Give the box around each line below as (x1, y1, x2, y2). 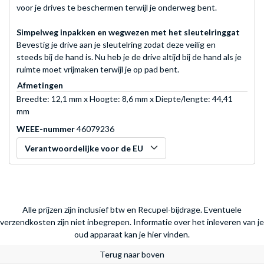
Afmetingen (17, 80, 63, 90)
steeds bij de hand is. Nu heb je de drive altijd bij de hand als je (16, 51, 242, 62)
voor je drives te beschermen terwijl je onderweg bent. (16, 2, 217, 12)
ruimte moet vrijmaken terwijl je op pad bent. (16, 64, 179, 74)
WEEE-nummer (16, 123, 75, 134)
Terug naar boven (100, 249, 164, 259)
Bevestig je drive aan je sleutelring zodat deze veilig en (16, 39, 216, 49)
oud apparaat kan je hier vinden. (74, 229, 190, 239)
